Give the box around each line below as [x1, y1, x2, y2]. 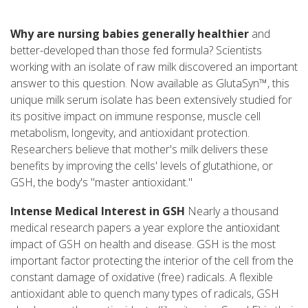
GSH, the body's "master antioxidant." [10, 174, 192, 190]
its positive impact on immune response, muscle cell [10, 108, 261, 124]
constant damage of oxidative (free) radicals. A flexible [10, 269, 273, 285]
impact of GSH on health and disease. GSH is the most [10, 236, 276, 252]
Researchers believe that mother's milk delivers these [10, 141, 268, 157]
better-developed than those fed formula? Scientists [10, 42, 262, 58]
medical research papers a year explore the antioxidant [10, 219, 280, 235]
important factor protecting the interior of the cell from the [10, 252, 294, 268]
